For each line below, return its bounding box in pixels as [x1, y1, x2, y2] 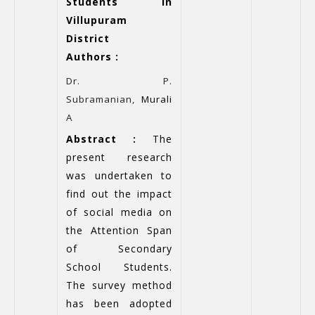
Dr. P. [66, 75, 172, 87]
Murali [141, 93, 172, 105]
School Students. [66, 260, 172, 274]
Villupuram [66, 13, 127, 27]
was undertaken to [66, 169, 172, 183]
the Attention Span [66, 224, 172, 238]
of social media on [66, 205, 172, 219]
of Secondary [66, 242, 172, 256]
